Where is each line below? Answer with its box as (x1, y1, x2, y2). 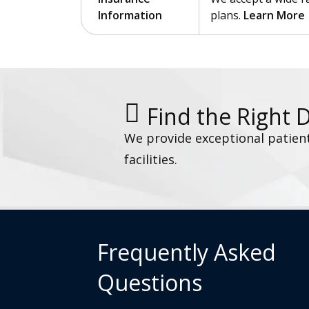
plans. (210, 8, 243, 23)
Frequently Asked (97, 237, 276, 267)
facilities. (124, 150, 177, 168)
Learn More (243, 8, 305, 23)
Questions (97, 267, 202, 297)
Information (98, 8, 162, 23)
